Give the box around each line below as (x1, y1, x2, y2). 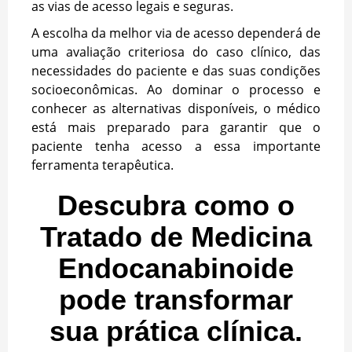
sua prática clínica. (49, 315, 302, 348)
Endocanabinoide (58, 252, 294, 285)
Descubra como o (57, 189, 295, 222)
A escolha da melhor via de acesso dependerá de (31, 24, 321, 42)
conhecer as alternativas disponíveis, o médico (31, 100, 321, 118)
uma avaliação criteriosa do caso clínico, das (31, 43, 321, 61)
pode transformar (59, 284, 293, 317)
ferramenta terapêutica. (31, 156, 174, 174)
